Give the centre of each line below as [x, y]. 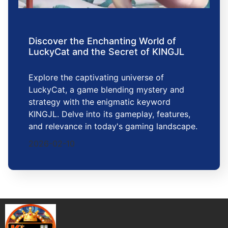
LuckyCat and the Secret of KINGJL [106, 52]
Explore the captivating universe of [96, 78]
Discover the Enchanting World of [102, 41]
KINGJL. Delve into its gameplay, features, [109, 114]
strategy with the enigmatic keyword [99, 102]
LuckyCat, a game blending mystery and [106, 90]
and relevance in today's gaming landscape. [113, 126]
